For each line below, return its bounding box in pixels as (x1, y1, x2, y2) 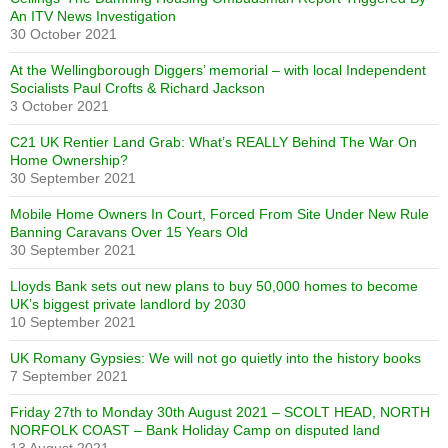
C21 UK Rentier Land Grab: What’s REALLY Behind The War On (10, 134, 417, 150)
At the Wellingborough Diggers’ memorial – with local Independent (10, 62, 426, 78)
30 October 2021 (10, 26, 117, 42)
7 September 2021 (10, 368, 128, 384)
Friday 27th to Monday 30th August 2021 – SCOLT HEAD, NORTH (10, 404, 430, 420)
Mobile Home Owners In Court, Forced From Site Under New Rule (10, 206, 429, 222)
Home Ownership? (10, 152, 128, 168)
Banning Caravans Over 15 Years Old (10, 224, 248, 240)
